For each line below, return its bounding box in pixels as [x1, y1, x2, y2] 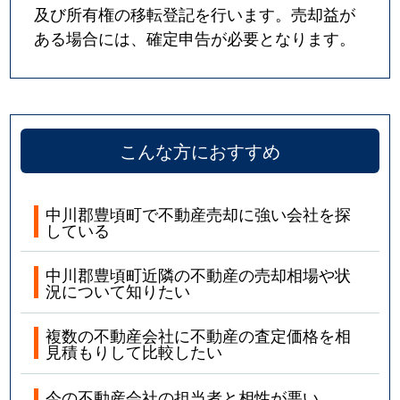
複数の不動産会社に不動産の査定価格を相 [46, 323, 352, 347]
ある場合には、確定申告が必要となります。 [34, 26, 356, 50]
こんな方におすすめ [120, 137, 280, 163]
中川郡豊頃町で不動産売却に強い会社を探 [46, 201, 352, 225]
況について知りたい [46, 278, 191, 302]
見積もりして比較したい [46, 339, 223, 363]
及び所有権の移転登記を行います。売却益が [34, 2, 356, 26]
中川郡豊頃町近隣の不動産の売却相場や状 [46, 262, 352, 286]
